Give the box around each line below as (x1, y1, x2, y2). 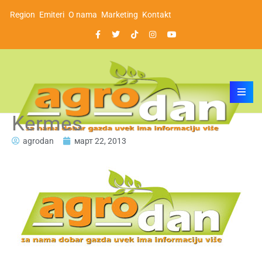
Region (10, 10, 35, 19)
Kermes (12, 111, 82, 136)
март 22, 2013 (74, 136, 126, 146)
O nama (68, 10, 97, 19)
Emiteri (39, 10, 64, 19)
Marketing (101, 10, 138, 19)
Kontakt (142, 10, 171, 19)
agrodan (23, 136, 54, 146)
